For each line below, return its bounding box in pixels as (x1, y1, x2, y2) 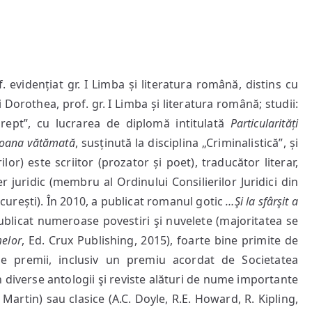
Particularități (230, 116, 298, 131)
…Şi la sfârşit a (226, 194, 298, 209)
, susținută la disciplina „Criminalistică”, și (75, 135, 298, 150)
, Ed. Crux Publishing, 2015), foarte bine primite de (21, 233, 298, 248)
